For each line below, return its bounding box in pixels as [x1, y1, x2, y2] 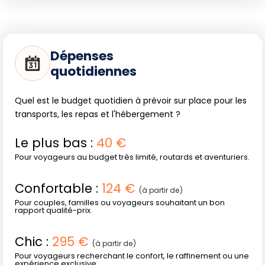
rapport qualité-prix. [15, 205, 92, 215]
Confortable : [15, 179, 102, 197]
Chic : [15, 232, 52, 250]
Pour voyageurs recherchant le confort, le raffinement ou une [15, 250, 249, 261]
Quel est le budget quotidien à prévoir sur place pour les [15, 94, 247, 106]
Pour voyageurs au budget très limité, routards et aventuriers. [15, 151, 250, 162]
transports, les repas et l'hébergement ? [15, 108, 180, 120]
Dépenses [50, 46, 114, 65]
